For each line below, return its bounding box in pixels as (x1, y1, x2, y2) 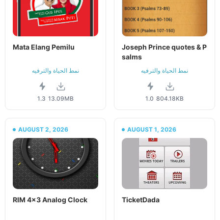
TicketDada (122, 195, 160, 204)
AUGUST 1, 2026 (127, 126, 176, 134)
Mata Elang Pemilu (13, 43, 75, 52)
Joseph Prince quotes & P (122, 43, 207, 52)
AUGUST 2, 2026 (18, 126, 68, 134)
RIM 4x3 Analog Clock (13, 195, 87, 204)
